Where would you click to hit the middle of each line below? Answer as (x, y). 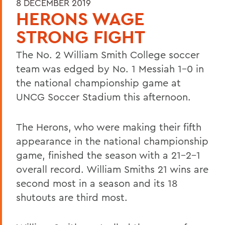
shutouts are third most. (72, 197)
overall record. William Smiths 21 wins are (112, 169)
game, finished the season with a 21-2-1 (108, 155)
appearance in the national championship (112, 141)
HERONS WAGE (80, 18)
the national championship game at (98, 82)
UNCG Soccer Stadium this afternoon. (103, 96)
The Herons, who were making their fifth (109, 127)
